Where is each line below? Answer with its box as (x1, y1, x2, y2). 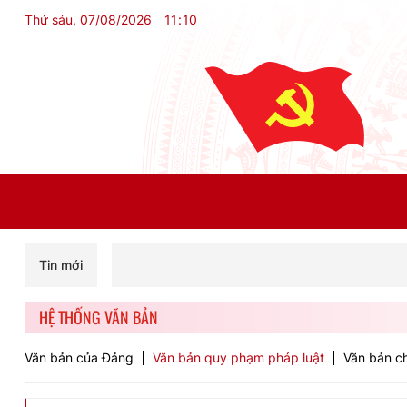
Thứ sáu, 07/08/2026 (25, 12, 152, 27)
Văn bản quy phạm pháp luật (153, 350, 324, 365)
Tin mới (39, 257, 83, 273)
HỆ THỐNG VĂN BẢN (39, 305, 158, 329)
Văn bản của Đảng (25, 350, 134, 365)
